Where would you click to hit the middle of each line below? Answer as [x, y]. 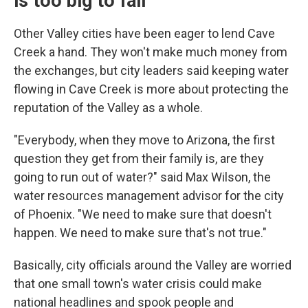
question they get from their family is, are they [139, 158]
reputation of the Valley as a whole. [108, 107]
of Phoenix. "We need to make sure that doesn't [143, 214]
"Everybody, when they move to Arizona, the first [144, 140]
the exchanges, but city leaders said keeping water [151, 70]
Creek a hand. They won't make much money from [151, 52]
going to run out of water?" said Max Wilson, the [142, 177]
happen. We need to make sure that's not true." [140, 232]
